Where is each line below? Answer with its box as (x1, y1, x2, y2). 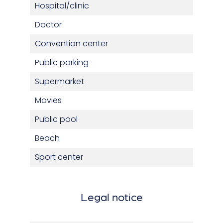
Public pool (35, 113, 78, 125)
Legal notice (80, 189, 143, 204)
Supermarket (35, 76, 84, 88)
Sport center (35, 151, 83, 163)
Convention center (35, 38, 108, 50)
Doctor (35, 19, 62, 31)
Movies (35, 95, 62, 107)
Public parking (35, 57, 89, 69)
